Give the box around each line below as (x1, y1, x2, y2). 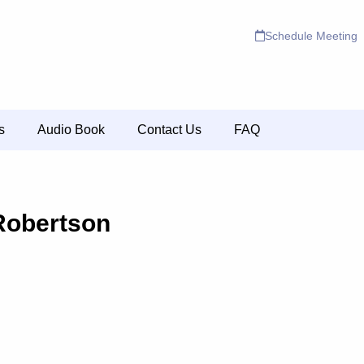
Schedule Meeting (265, 29, 358, 42)
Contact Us (137, 123, 201, 136)
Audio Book (37, 123, 105, 136)
